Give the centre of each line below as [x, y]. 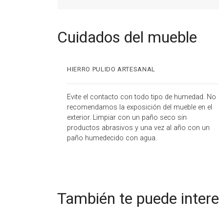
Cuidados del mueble [127, 37]
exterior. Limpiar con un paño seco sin [127, 117]
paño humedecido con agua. [112, 138]
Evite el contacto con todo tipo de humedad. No [142, 97]
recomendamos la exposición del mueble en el [140, 107]
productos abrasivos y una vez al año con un [138, 128]
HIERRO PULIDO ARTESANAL [111, 69]
